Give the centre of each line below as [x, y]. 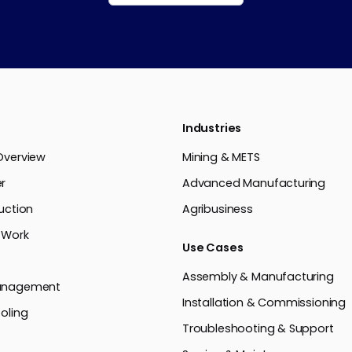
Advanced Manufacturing [254, 183]
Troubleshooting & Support [258, 329]
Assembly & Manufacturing [258, 277]
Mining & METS [221, 158]
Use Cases [213, 248]
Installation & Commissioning [264, 303]
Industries [212, 128]
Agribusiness [218, 209]
